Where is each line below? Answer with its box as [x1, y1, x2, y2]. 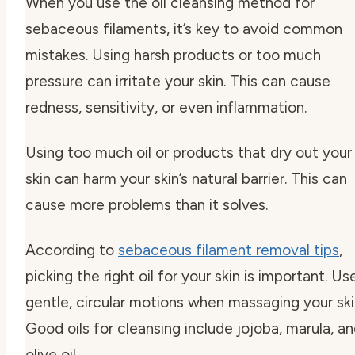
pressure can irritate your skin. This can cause [25, 71, 330, 90]
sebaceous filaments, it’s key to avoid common [25, 19, 342, 38]
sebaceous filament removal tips [118, 240, 339, 259]
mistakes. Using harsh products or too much [25, 45, 321, 64]
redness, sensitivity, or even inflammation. [25, 97, 307, 116]
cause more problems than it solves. [25, 195, 268, 214]
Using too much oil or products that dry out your [25, 143, 352, 162]
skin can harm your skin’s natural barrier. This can [25, 169, 347, 188]
